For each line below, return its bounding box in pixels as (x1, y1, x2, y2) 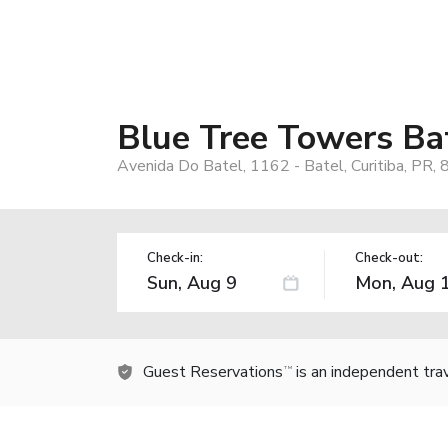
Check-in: (147, 248, 203, 267)
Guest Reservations (143, 360, 283, 383)
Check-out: (354, 248, 423, 267)
